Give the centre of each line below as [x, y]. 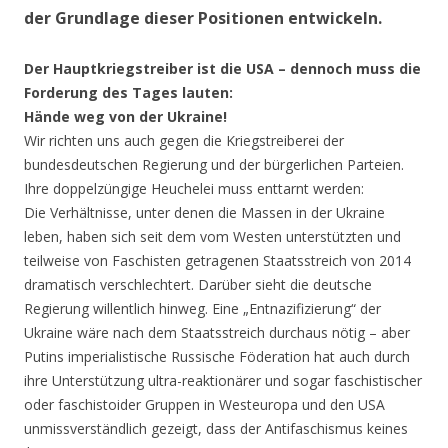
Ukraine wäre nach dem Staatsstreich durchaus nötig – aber [217, 332]
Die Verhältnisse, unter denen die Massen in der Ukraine [204, 212]
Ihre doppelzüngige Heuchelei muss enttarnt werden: [194, 188]
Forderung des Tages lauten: [128, 92]
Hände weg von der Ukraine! [125, 116]
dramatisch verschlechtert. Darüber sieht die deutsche [198, 284]
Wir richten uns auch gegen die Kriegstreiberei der [184, 140]
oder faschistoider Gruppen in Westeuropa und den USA [204, 404]
